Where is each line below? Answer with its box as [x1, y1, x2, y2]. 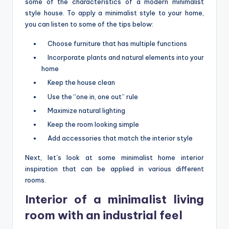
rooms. [25, 175, 46, 184]
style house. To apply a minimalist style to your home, [25, 9, 204, 17]
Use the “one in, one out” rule [41, 92, 138, 101]
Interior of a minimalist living [25, 192, 204, 207]
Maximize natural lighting [41, 106, 125, 114]
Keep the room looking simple [41, 120, 139, 128]
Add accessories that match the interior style [41, 133, 193, 142]
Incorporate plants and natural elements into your [41, 53, 204, 62]
